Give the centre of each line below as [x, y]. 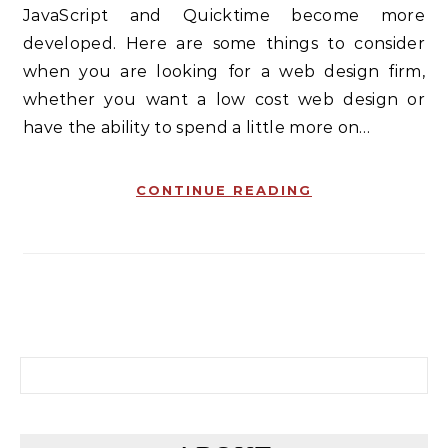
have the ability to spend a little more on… [197, 127]
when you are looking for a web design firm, [224, 71]
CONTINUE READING [224, 190]
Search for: [62, 367]
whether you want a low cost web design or [224, 99]
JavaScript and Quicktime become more [224, 15]
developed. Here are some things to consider [224, 43]
